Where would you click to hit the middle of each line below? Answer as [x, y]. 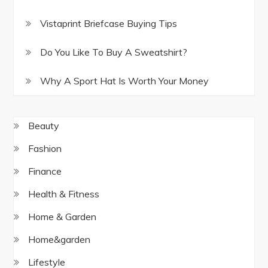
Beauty [44, 125]
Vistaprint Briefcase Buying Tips [109, 23]
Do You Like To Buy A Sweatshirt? [114, 52]
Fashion [45, 148]
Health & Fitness [64, 194]
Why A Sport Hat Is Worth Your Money [125, 80]
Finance [45, 171]
